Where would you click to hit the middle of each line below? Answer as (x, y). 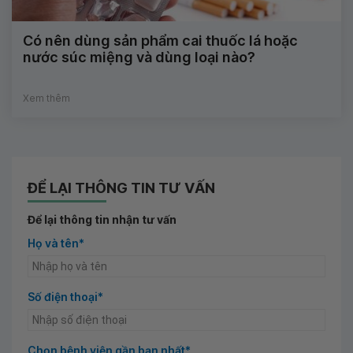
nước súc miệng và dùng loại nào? (139, 57)
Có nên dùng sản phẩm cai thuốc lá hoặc (160, 40)
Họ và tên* (56, 243)
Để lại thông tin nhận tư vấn (102, 219)
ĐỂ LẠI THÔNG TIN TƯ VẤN (121, 188)
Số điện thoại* (65, 296)
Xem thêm (46, 98)
